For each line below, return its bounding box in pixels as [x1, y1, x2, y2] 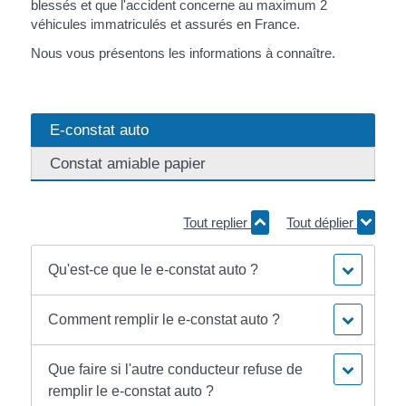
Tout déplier [286, 215, 358, 231]
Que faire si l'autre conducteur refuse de [48, 361, 304, 377]
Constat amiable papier [49, 154, 206, 173]
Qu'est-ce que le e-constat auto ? [48, 261, 259, 277]
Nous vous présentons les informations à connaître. [30, 44, 335, 61]
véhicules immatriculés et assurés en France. [30, 16, 300, 33]
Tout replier [183, 215, 252, 231]
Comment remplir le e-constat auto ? [48, 311, 281, 327]
